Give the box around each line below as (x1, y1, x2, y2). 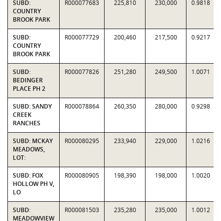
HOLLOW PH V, (13, 180, 54, 188)
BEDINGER (13, 76, 43, 84)
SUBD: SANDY (13, 102, 52, 110)
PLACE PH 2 (13, 84, 45, 93)
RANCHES (13, 119, 40, 127)
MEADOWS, (13, 145, 45, 153)
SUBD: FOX (13, 171, 43, 180)
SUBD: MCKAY (13, 137, 53, 145)
